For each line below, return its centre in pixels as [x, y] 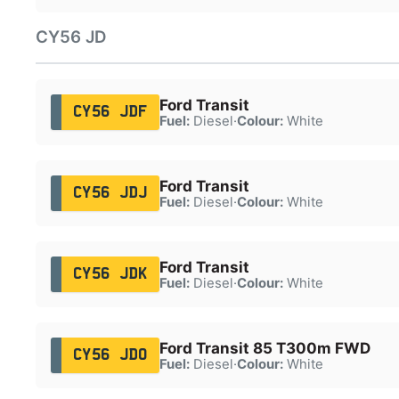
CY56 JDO [110, 355]
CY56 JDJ [110, 193]
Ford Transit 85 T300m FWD [265, 348]
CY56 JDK [110, 274]
